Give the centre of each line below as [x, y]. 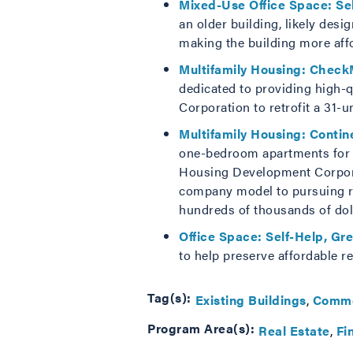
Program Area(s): [201, 328]
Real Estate [294, 330]
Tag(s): [169, 297]
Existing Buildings [251, 299]
